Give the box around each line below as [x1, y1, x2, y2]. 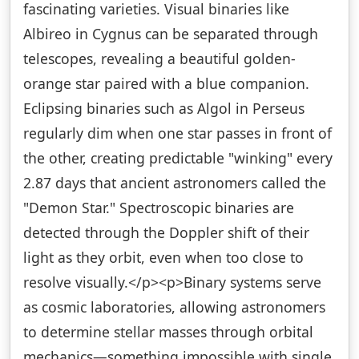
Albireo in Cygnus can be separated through [23, 23, 318, 43]
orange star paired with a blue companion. [23, 73, 309, 93]
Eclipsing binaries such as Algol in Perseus [23, 98, 305, 118]
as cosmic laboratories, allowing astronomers [23, 296, 325, 317]
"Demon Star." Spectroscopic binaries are [23, 197, 294, 217]
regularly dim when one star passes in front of [23, 123, 332, 143]
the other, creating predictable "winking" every [23, 147, 333, 167]
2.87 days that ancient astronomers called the [23, 172, 326, 192]
